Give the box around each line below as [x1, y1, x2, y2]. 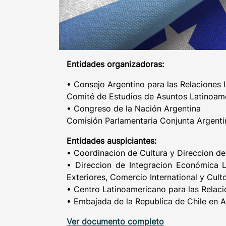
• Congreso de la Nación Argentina [67, 103, 201, 114]
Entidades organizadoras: [67, 59, 164, 69]
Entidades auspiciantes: [67, 135, 156, 146]
